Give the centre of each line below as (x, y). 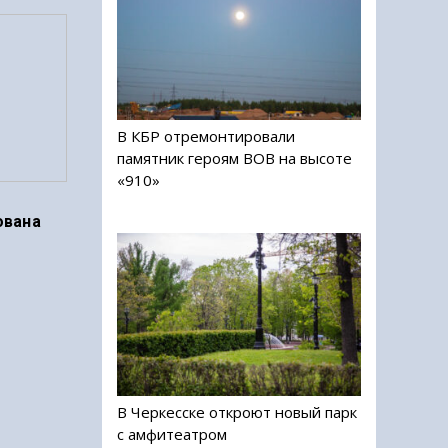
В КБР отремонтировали (206, 136)
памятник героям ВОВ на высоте (234, 158)
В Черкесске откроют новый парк (237, 411)
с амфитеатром (172, 433)
